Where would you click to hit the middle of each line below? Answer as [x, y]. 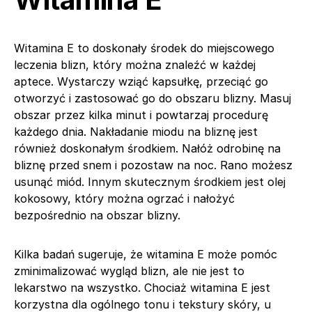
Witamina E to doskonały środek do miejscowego [144, 48]
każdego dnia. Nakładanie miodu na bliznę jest [136, 131]
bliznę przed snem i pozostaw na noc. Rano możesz [153, 165]
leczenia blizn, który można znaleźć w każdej [135, 64]
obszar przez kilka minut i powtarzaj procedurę [141, 115]
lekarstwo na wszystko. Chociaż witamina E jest [142, 287]
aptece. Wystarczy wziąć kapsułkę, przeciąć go [141, 81]
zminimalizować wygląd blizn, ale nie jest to [129, 271]
